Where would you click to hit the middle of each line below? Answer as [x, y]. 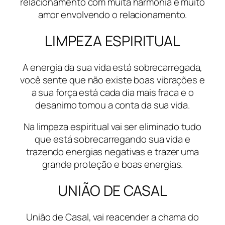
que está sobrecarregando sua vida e [113, 139]
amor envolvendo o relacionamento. [113, 15]
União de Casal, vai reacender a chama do [113, 217]
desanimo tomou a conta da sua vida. [113, 105]
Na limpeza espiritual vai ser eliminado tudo [113, 127]
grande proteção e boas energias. [113, 164]
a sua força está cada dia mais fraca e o [113, 92]
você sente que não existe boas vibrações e [113, 80]
